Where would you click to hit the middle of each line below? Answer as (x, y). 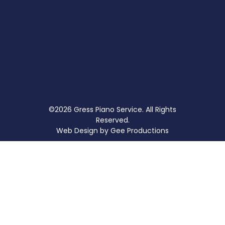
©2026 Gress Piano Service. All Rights (113, 110)
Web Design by (83, 131)
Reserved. (113, 120)
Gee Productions (140, 131)
